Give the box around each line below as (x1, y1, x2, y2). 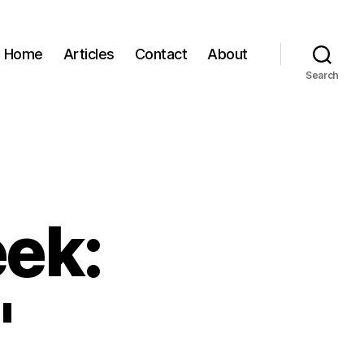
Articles (63, 45, 115, 63)
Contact (134, 45, 188, 63)
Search (305, 69, 340, 81)
